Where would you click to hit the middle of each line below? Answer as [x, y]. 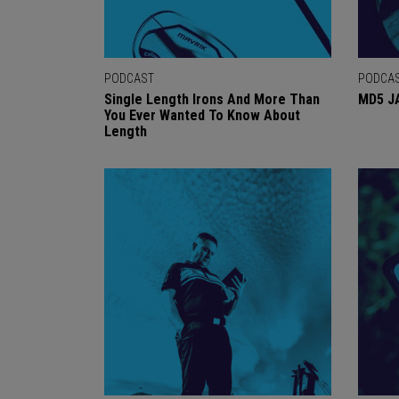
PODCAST [129, 78]
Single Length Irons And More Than [212, 99]
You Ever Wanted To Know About [202, 115]
